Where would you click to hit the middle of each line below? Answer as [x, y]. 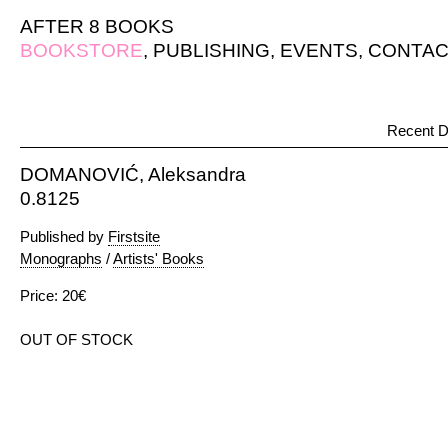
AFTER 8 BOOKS [97, 26]
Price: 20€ [53, 295]
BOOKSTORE [81, 50]
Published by [64, 236]
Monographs [61, 258]
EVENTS [319, 50]
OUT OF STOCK [76, 339]
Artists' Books [158, 258]
